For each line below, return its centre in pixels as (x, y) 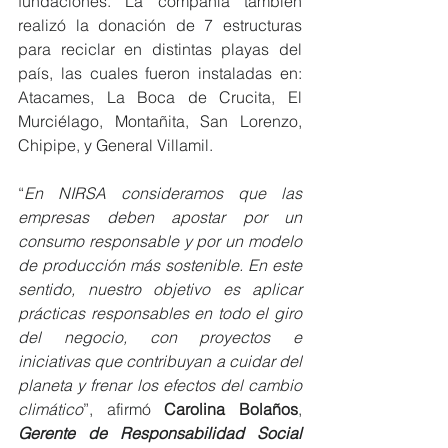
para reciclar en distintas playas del (160, 49)
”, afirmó (124, 409)
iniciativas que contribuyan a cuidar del (160, 361)
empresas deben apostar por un (160, 217)
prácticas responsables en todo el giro (160, 313)
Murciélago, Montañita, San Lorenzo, (160, 121)
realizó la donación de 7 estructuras (160, 25)
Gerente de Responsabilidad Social (160, 433)
